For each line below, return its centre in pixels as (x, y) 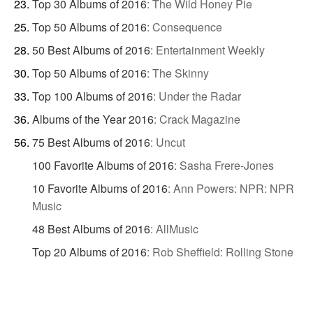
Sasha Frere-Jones (226, 165)
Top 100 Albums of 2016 (92, 96)
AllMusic (177, 228)
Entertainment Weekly (210, 50)
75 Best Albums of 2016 (91, 142)
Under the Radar (199, 96)
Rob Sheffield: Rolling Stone (223, 252)
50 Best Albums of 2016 (91, 50)
